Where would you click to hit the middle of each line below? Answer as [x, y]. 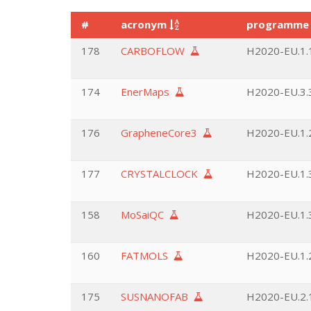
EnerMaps [148, 92]
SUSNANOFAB [157, 296]
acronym [145, 24]
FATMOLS [147, 255]
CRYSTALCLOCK [162, 174]
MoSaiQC [145, 215]
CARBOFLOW [155, 51]
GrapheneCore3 [162, 133]
